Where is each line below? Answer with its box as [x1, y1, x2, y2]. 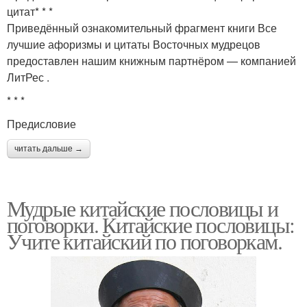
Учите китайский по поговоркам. [7, 225, 282, 256]
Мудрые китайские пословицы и [7, 193, 278, 223]
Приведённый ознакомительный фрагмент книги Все [7, 19, 277, 36]
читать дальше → [14, 143, 83, 153]
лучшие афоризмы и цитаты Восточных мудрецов [7, 36, 260, 52]
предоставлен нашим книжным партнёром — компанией [7, 52, 296, 69]
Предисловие [7, 115, 76, 132]
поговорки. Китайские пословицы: [7, 209, 295, 239]
